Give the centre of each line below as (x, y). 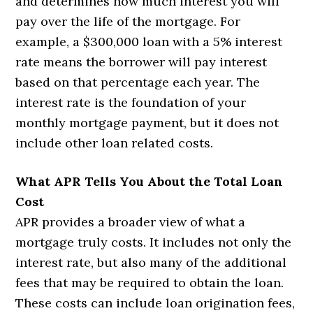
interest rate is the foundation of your (131, 103)
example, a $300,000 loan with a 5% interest (149, 42)
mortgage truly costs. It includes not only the (154, 242)
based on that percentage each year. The (138, 82)
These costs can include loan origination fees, (155, 303)
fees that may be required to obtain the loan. (150, 283)
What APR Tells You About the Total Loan (150, 182)
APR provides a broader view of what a (131, 222)
